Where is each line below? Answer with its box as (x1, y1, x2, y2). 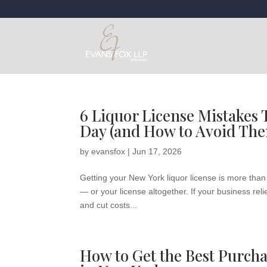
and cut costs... (80, 200, 138, 210)
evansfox (91, 147, 126, 156)
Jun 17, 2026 (132, 147, 182, 156)
